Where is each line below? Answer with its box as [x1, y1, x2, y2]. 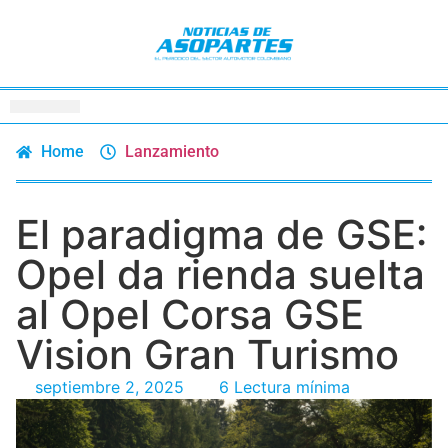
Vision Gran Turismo [16, 329, 399, 379]
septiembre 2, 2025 [35, 376, 184, 397]
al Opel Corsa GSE [16, 289, 364, 339]
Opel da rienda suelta [16, 249, 425, 299]
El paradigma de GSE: [16, 209, 427, 259]
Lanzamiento [125, 141, 219, 161]
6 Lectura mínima [219, 376, 350, 397]
